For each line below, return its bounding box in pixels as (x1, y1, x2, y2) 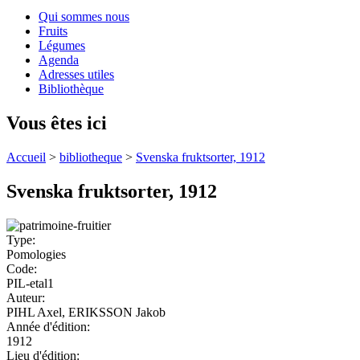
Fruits (39, 24, 67, 39)
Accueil (6, 149, 46, 164)
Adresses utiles (39, 67, 114, 82)
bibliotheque (59, 149, 122, 164)
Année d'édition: (6, 319, 93, 333)
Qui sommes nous (39, 10, 129, 24)
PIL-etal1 (6, 276, 54, 290)
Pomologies (6, 247, 66, 261)
